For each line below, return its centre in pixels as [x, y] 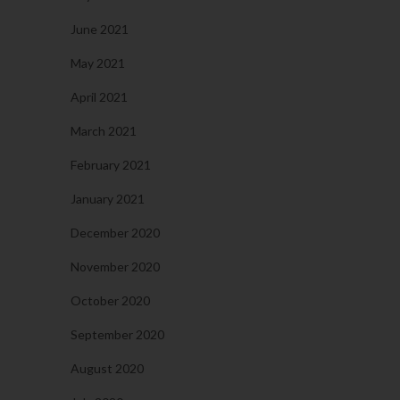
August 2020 [107, 369]
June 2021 [100, 29]
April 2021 [99, 97]
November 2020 [115, 267]
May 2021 [98, 63]
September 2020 [117, 335]
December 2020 [115, 233]
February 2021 [111, 165]
